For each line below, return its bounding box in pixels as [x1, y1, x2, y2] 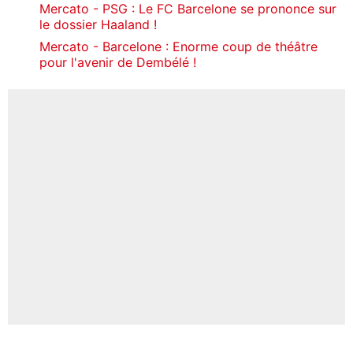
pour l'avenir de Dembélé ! [39, 54, 196, 70]
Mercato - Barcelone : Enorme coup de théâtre [39, 38, 318, 54]
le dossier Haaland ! [39, 16, 157, 32]
